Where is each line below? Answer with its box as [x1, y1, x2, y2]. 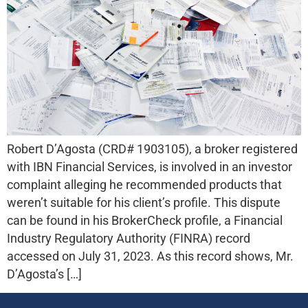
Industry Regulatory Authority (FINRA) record [7, 231, 250, 245]
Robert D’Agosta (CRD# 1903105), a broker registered [7, 142, 298, 156]
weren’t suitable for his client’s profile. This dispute [7, 195, 280, 210]
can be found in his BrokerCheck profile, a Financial [7, 213, 283, 228]
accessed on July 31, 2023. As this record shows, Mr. [7, 249, 294, 263]
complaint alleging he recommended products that [7, 177, 282, 192]
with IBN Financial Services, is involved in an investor [7, 159, 292, 174]
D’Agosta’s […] [7, 267, 82, 281]
